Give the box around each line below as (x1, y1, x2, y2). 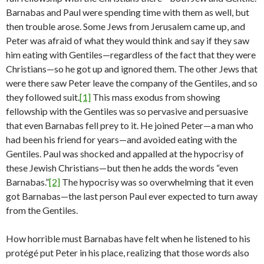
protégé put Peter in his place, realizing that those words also (6, 247, 249, 258)
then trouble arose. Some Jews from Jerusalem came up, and (6, 21, 245, 32)
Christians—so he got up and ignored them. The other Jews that (6, 63, 258, 74)
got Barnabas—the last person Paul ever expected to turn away (6, 190, 258, 202)
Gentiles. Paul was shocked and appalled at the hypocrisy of (6, 148, 244, 159)
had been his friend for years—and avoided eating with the (6, 134, 237, 145)
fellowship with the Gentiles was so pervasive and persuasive (6, 105, 248, 117)
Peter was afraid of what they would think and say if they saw (6, 35, 249, 46)
